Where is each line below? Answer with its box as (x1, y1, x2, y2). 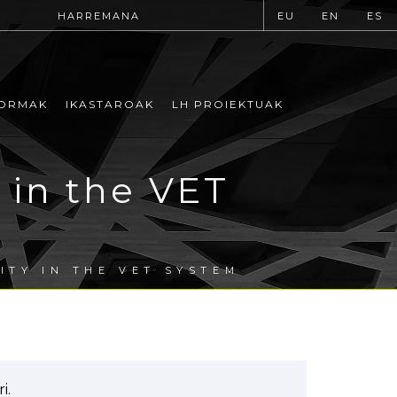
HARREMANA (57, 10, 140, 22)
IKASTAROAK (65, 97, 154, 112)
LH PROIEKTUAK (171, 97, 284, 112)
